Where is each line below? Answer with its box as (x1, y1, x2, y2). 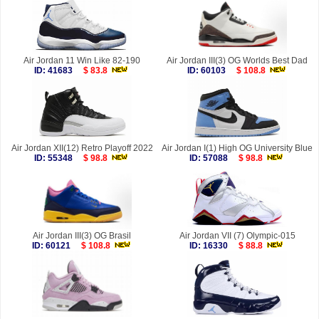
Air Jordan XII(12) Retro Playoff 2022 (11, 143, 153, 154)
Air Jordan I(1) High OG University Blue (162, 143, 313, 154)
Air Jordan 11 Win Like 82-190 (23, 56, 140, 66)
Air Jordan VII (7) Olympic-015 (179, 231, 296, 241)
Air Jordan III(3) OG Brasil (33, 231, 131, 241)
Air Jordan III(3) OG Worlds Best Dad (167, 56, 308, 66)
